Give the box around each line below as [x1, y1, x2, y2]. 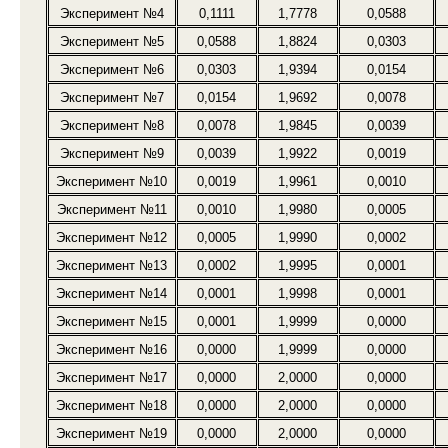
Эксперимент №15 [56, 314, 167, 330]
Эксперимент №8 [59, 118, 164, 134]
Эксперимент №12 [56, 230, 167, 246]
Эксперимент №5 [59, 34, 164, 50]
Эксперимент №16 [56, 342, 167, 358]
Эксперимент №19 [56, 426, 167, 442]
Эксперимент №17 [56, 370, 167, 386]
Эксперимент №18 [56, 398, 167, 414]
